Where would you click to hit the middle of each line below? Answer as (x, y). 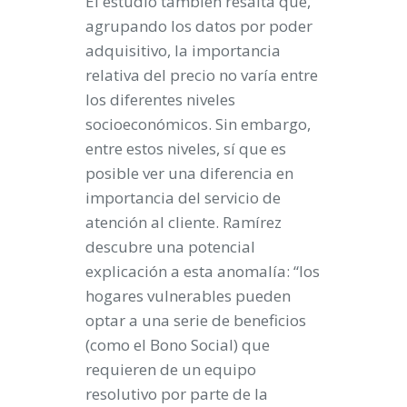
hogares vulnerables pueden (188, 295)
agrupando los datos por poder (199, 25)
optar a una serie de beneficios (196, 320)
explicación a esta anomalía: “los (203, 271)
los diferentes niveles (160, 99)
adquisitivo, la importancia (183, 50)
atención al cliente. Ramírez (184, 222)
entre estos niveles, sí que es (186, 148)
